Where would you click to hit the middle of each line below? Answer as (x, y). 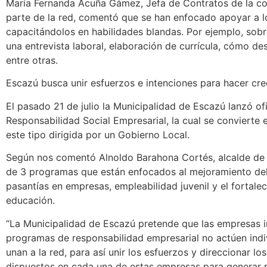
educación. (30, 201)
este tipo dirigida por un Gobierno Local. (98, 134)
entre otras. (32, 60)
